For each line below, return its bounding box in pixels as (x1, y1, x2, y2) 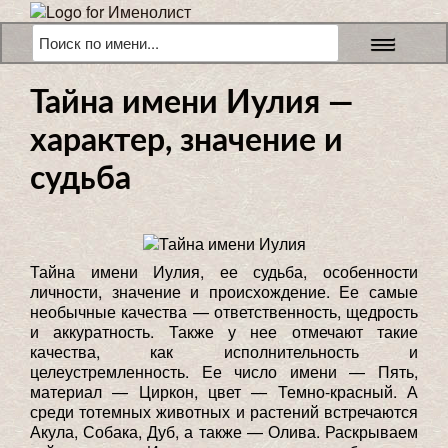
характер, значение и (30, 124, 343, 157)
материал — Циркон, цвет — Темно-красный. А (30, 379, 418, 403)
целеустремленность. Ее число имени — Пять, (30, 359, 418, 383)
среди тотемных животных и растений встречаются (30, 399, 418, 423)
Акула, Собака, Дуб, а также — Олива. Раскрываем (30, 419, 418, 443)
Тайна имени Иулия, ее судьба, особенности (30, 259, 418, 283)
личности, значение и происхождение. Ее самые (30, 279, 418, 303)
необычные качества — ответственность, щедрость (30, 299, 418, 323)
